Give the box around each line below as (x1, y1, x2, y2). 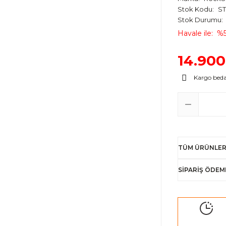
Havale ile (178, 29, 211, 38)
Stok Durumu (178, 16, 221, 24)
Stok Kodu (178, 5, 212, 13)
